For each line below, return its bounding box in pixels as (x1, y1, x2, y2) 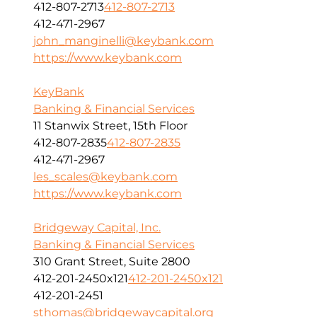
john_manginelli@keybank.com (33, 34, 214, 48)
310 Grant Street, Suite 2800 (33, 255, 190, 269)
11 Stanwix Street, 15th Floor (33, 119, 188, 133)
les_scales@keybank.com (33, 170, 178, 184)
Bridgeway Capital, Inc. (33, 221, 161, 235)
